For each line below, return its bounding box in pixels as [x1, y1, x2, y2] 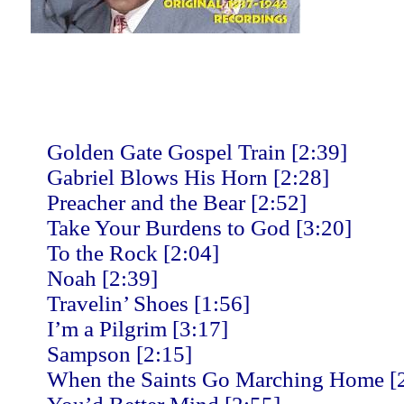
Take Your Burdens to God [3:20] [47, 216, 352, 240]
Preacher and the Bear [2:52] [47, 190, 307, 215]
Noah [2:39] [47, 266, 158, 290]
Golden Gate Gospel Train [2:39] [47, 140, 347, 164]
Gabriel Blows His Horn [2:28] [47, 165, 329, 189]
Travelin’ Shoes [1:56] [47, 291, 250, 316]
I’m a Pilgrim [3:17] [47, 317, 228, 341]
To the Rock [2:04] [47, 241, 219, 265]
